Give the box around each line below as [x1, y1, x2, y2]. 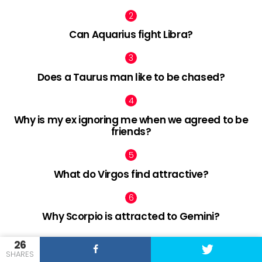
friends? [111, 124, 151, 139]
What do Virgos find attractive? [53, 167, 209, 181]
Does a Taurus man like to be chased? [37, 70, 225, 85]
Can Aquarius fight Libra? [69, 27, 193, 42]
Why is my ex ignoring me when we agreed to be [13, 112, 249, 127]
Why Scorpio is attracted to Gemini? [42, 209, 220, 224]
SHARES [6, 249, 34, 260]
